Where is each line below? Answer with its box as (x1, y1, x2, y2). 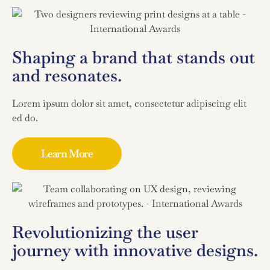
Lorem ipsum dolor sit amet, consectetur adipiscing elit (12, 96, 246, 110)
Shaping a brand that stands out (12, 46, 255, 68)
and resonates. (12, 64, 122, 86)
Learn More (41, 146, 93, 160)
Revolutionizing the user (12, 221, 198, 243)
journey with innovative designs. (12, 239, 258, 261)
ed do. (12, 111, 38, 124)
